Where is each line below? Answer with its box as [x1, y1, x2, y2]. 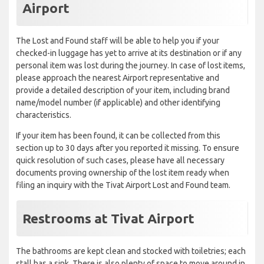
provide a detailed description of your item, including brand [16, 85, 230, 95]
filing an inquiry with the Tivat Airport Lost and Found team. [16, 180, 230, 190]
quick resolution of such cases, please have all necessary [16, 156, 225, 166]
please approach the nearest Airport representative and [16, 73, 219, 83]
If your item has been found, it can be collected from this [16, 131, 220, 141]
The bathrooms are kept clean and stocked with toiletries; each [16, 246, 246, 256]
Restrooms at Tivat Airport [22, 211, 194, 226]
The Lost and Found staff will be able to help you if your [16, 36, 219, 46]
